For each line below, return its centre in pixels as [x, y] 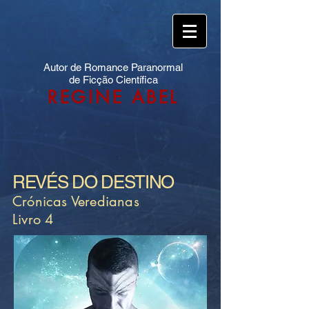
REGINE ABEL [113, 97]
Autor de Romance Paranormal [113, 67]
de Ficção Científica [113, 80]
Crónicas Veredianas [76, 201]
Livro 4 [33, 219]
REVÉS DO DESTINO [93, 182]
